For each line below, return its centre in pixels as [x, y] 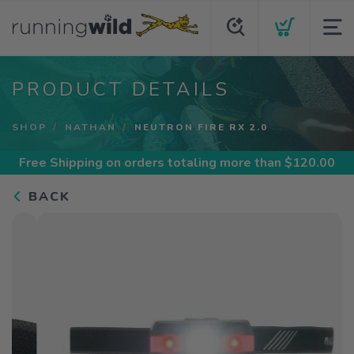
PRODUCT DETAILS [121, 89]
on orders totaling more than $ [198, 163]
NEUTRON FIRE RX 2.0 [201, 127]
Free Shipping [61, 163]
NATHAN [90, 127]
